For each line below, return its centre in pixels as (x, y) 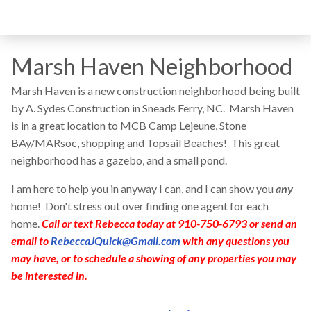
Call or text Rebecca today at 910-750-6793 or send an (169, 224)
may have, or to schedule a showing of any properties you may (154, 258)
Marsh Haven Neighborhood (152, 66)
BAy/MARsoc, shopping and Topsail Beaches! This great (145, 143)
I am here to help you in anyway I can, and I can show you (143, 189)
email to (31, 241)
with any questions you (235, 241)
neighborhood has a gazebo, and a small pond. (119, 160)
